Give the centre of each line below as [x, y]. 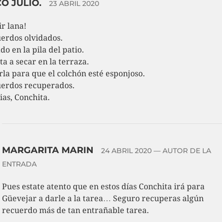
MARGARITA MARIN [49, 150]
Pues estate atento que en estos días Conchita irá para [104, 187]
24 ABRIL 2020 [127, 151]
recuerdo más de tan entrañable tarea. [76, 210]
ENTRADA [20, 164]
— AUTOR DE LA [182, 151]
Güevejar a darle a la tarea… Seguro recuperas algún [103, 198]
